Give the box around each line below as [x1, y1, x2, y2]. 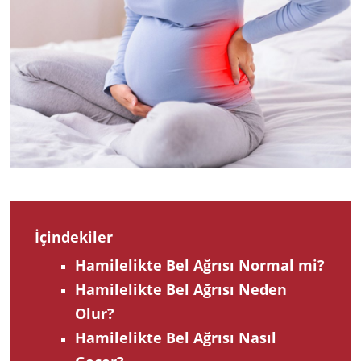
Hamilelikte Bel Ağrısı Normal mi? [75, 255, 325, 276]
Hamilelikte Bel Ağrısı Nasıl [75, 328, 276, 348]
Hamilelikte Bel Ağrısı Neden [75, 280, 287, 300]
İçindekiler [35, 227, 113, 247]
